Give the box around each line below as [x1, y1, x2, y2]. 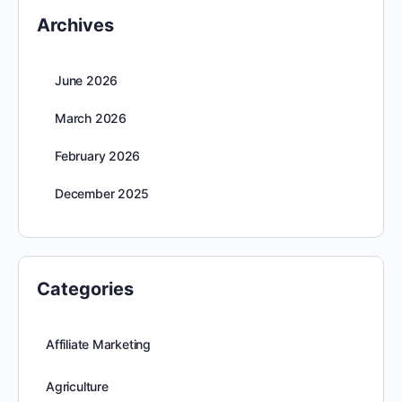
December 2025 [55, 186, 150, 201]
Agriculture [46, 379, 109, 394]
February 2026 [55, 148, 141, 163]
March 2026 [55, 110, 127, 126]
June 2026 [55, 73, 118, 88]
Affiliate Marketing [46, 336, 152, 352]
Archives [37, 14, 114, 36]
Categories [37, 278, 134, 300]
